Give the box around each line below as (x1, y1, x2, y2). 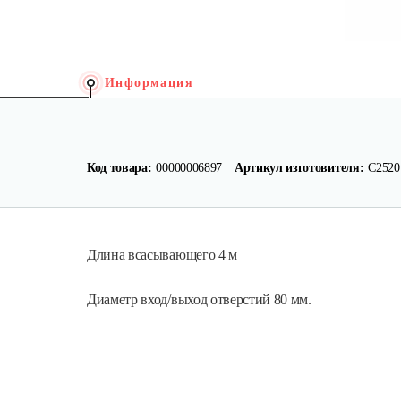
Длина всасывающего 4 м (87, 247, 237, 262)
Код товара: (87, 161, 152, 175)
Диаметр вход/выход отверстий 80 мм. (87, 292, 311, 307)
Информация (105, 76, 193, 90)
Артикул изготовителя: (234, 161, 364, 175)
